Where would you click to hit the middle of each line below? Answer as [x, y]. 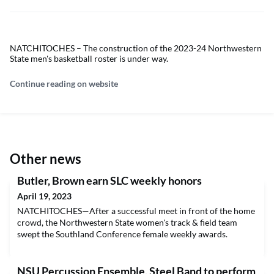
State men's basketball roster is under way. [89, 58]
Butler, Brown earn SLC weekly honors [109, 180]
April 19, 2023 [44, 196]
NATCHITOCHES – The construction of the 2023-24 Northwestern [136, 48]
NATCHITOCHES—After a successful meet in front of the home [136, 211]
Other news [46, 159]
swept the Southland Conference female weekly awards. [122, 234]
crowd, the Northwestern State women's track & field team [127, 222]
